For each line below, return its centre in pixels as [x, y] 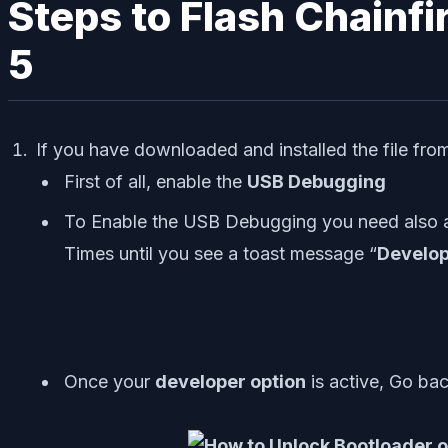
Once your [109, 381]
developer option [230, 381]
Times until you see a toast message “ [220, 253]
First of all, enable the [155, 181]
